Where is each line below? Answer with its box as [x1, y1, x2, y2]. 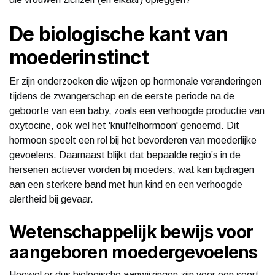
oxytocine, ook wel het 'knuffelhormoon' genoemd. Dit [9, 120, 239, 131]
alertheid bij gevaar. [9, 193, 93, 204]
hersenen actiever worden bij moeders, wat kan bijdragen [9, 164, 254, 175]
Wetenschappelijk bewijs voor [9, 221, 254, 242]
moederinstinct [9, 45, 149, 69]
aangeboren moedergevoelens [9, 241, 258, 263]
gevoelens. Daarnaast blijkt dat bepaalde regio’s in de [9, 149, 241, 160]
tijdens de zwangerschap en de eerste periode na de [9, 90, 234, 101]
